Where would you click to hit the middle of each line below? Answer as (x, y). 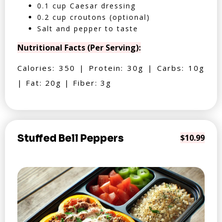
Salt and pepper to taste (88, 28)
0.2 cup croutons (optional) (94, 17)
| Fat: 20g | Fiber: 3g (64, 83)
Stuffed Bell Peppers (71, 139)
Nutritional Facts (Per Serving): (79, 48)
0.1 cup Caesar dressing (86, 6)
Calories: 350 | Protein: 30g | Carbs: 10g (111, 68)
